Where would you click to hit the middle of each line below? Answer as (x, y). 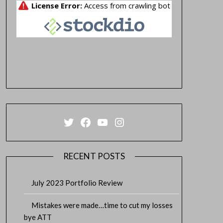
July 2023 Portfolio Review (77, 182)
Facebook (104, 121)
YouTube (119, 121)
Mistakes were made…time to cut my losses (102, 205)
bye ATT (38, 217)
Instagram (140, 121)
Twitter (82, 121)
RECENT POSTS (94, 156)
